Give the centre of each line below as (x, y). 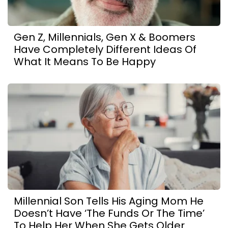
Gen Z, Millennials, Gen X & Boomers (105, 37)
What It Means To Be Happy (85, 61)
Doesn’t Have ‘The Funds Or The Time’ (109, 213)
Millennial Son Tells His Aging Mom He (109, 201)
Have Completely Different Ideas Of (105, 49)
